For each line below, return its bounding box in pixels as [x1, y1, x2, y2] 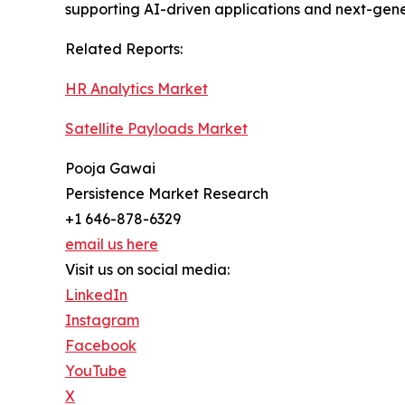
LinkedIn [65, 286, 127, 305]
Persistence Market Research [65, 184, 268, 203]
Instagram [65, 311, 139, 330]
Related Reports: [65, 40, 183, 59]
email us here [65, 235, 158, 254]
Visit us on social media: [65, 260, 230, 279]
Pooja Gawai [65, 159, 155, 178]
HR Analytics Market [65, 80, 208, 99]
